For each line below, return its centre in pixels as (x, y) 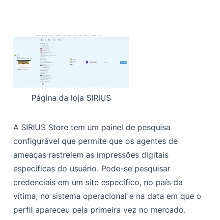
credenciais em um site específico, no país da (98, 182)
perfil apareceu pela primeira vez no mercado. (100, 209)
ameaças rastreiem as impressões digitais (91, 154)
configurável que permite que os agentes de (96, 141)
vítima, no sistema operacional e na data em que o (108, 196)
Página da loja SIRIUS (71, 97)
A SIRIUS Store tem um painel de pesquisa (92, 127)
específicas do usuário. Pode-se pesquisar (92, 168)
